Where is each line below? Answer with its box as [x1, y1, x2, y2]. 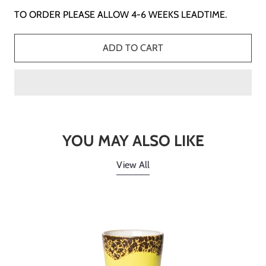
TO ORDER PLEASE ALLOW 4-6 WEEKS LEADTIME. [14, 9, 227, 21]
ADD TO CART [103, 42, 163, 54]
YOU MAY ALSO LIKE [62, 131, 204, 151]
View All [116, 159, 150, 171]
